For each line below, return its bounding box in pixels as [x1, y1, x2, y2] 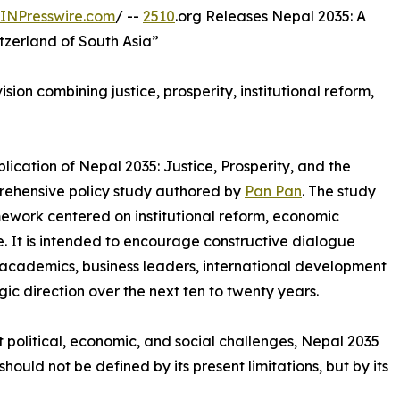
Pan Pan [245, 182, 302, 201]
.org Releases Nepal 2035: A [175, 7, 366, 26]
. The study [302, 182, 376, 201]
